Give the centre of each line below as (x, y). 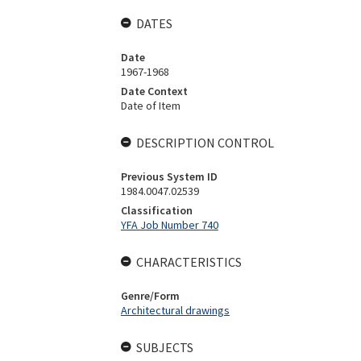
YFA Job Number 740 (169, 225)
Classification (156, 210)
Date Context (154, 91)
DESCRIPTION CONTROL (205, 143)
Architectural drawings (175, 310)
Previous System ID (169, 176)
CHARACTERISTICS (189, 262)
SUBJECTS (164, 347)
